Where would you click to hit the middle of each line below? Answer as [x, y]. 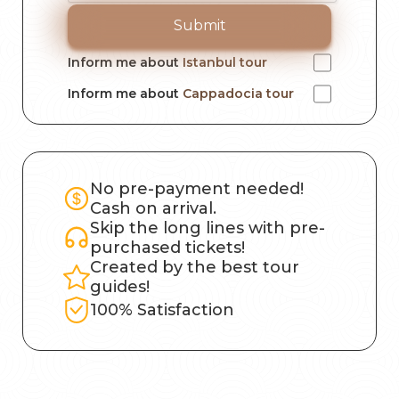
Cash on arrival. [153, 209]
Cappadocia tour [238, 94]
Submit [199, 26]
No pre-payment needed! [197, 189]
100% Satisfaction [162, 310]
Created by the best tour [195, 268]
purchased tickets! [167, 248]
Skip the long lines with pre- [208, 228]
